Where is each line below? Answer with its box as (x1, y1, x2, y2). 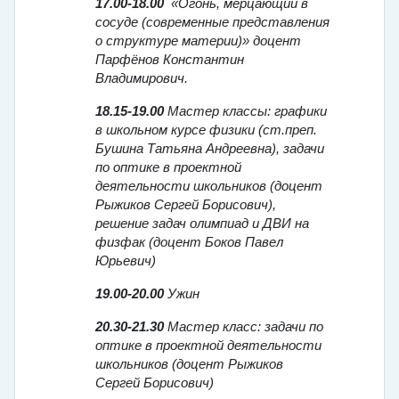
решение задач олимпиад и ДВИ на (95, 216, 309, 232)
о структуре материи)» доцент (95, 34, 301, 49)
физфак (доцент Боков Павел (95, 235, 283, 250)
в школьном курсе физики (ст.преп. (95, 123, 317, 138)
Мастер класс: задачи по (167, 320, 323, 335)
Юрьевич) (95, 254, 156, 269)
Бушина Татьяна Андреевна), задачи (95, 142, 324, 157)
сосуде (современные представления (95, 15, 330, 30)
